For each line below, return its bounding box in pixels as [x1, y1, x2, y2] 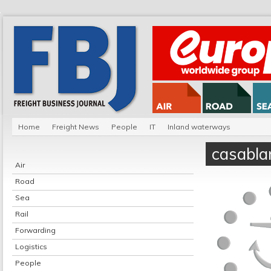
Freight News [52, 122, 99, 131]
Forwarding [15, 226, 56, 235]
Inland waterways [168, 122, 230, 131]
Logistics [15, 242, 47, 251]
